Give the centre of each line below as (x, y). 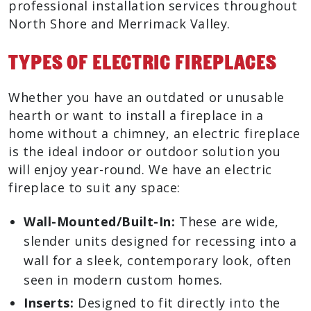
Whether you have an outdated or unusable (146, 97)
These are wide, (227, 221)
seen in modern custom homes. (123, 280)
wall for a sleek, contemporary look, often (158, 260)
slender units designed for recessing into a (160, 241)
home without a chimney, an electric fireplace (154, 133)
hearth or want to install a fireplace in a (136, 115)
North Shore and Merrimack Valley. (119, 24)
